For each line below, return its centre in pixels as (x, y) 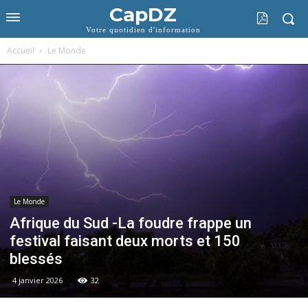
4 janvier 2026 (37, 280)
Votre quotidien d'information (143, 30)
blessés (38, 258)
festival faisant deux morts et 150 (125, 241)
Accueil (21, 51)
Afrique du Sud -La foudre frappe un (131, 223)
